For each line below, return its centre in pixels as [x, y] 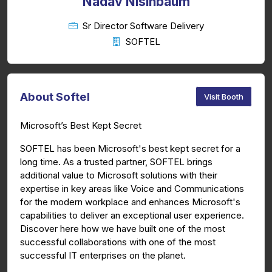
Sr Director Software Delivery [143, 26]
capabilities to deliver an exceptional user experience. [132, 216]
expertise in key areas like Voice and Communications [132, 189]
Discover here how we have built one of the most [123, 229]
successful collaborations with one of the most [118, 242]
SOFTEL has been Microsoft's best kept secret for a [130, 149]
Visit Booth [224, 96]
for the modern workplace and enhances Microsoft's [130, 202]
